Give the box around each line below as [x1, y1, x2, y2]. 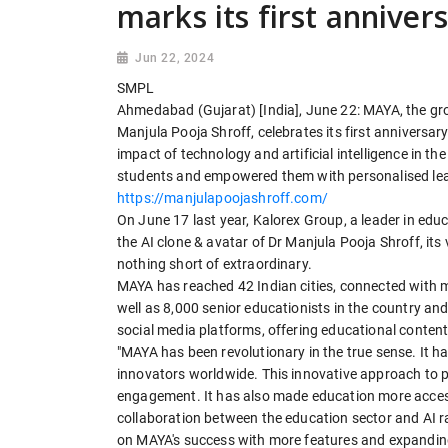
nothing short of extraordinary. [117, 256, 312, 273]
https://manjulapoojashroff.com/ [117, 190, 328, 207]
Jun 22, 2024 [135, 51, 215, 66]
